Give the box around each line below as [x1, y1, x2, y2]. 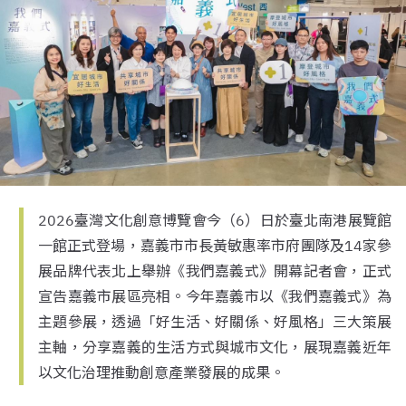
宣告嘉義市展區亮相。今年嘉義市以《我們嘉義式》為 [38, 287, 391, 305]
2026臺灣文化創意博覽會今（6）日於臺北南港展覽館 [38, 211, 391, 229]
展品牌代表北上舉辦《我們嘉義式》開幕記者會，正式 [38, 262, 391, 280]
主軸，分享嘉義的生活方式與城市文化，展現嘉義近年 [38, 338, 391, 356]
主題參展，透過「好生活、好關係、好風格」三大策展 [38, 313, 391, 331]
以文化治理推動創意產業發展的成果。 [38, 363, 285, 382]
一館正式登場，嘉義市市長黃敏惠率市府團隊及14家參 [38, 237, 391, 255]
